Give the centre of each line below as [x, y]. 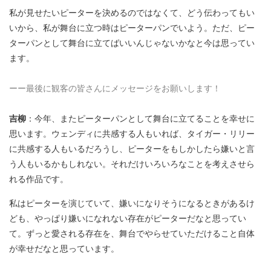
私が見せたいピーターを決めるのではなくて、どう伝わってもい [132, 12]
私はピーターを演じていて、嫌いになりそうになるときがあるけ [132, 203]
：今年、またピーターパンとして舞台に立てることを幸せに [140, 118]
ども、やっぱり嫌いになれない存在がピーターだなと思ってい [128, 218]
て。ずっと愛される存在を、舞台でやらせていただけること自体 [132, 233]
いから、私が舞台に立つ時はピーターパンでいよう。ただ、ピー [132, 28]
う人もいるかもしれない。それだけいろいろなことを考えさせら [132, 164]
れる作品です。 [39, 179]
